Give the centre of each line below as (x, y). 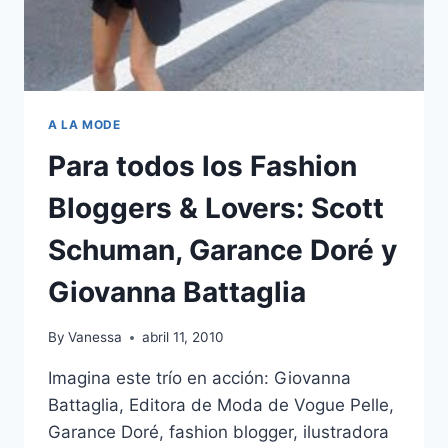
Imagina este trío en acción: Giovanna (199, 378)
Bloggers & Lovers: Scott (216, 208)
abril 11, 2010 (183, 337)
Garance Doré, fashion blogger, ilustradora (218, 432)
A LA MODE (84, 124)
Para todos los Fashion (202, 166)
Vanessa (95, 337)
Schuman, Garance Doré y (222, 250)
